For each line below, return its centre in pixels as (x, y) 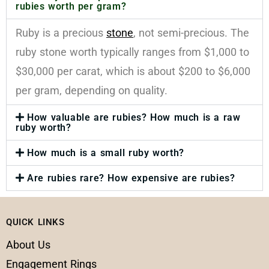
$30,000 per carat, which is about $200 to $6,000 (133, 71)
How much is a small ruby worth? (106, 153)
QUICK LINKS (35, 222)
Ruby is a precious (61, 32)
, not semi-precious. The (191, 32)
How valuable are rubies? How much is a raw (134, 117)
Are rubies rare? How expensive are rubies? (131, 178)
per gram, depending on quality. (92, 90)
